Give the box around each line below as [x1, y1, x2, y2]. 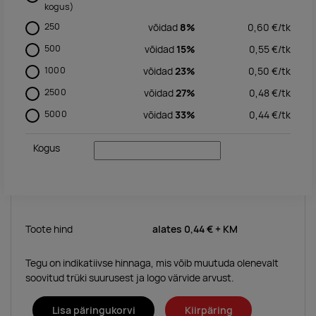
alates [152, 222, 184, 236]
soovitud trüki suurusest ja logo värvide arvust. [25, 271, 234, 284]
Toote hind [25, 222, 73, 236]
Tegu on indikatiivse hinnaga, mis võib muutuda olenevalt [25, 256, 279, 269]
